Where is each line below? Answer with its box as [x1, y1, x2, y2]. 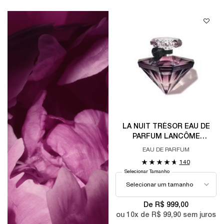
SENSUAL [149, 163, 183, 170]
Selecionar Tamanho [124, 169, 169, 174]
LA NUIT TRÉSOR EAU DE [122, 123, 210, 130]
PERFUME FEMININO [130, 143, 202, 150]
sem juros [181, 211, 216, 218]
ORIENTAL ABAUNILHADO [122, 153, 210, 160]
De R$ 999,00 [143, 201, 188, 208]
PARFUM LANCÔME [132, 133, 200, 140]
